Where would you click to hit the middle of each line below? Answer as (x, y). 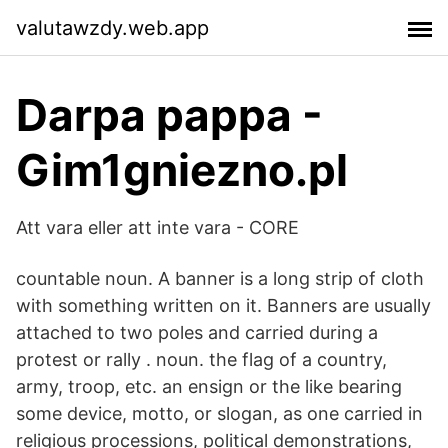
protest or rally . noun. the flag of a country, (201, 359)
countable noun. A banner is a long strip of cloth (220, 278)
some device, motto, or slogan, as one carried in (219, 413)
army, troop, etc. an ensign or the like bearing (209, 386)
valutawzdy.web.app (112, 27)
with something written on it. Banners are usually (223, 305)
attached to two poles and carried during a (197, 332)
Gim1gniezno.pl (182, 170)
